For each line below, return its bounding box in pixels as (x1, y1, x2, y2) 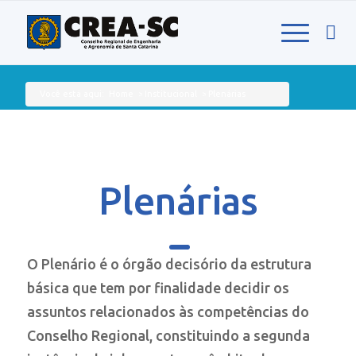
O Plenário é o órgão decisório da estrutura (26, 256, 311, 273)
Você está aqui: (39, 89, 104, 99)
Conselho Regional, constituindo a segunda (26, 327, 310, 344)
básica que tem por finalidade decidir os (26, 280, 289, 296)
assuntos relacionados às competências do (26, 304, 309, 320)
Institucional (144, 89, 197, 99)
